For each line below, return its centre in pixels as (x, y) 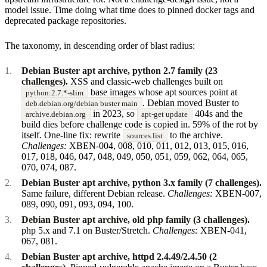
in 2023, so (114, 113)
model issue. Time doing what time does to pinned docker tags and (130, 10)
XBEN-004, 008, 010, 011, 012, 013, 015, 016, (158, 145)
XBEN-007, (237, 193)
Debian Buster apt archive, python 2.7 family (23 (119, 70)
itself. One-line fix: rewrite (72, 135)
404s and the (217, 113)
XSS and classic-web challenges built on (145, 81)
